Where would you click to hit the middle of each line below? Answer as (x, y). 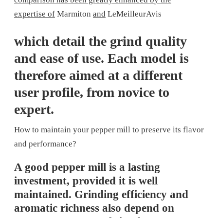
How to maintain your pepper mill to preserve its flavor (109, 129)
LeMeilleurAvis (134, 14)
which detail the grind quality (100, 41)
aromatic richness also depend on (94, 208)
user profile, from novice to (92, 92)
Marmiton (74, 14)
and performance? (45, 144)
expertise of (35, 14)
